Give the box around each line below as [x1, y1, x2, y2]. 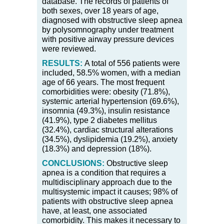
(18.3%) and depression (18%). [42, 144, 151, 153]
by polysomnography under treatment [42, 25, 173, 34]
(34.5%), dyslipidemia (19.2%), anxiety [42, 134, 177, 143]
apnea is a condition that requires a [42, 168, 166, 177]
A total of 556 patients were [82, 58, 180, 67]
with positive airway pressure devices [42, 34, 174, 43]
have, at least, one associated [42, 206, 147, 215]
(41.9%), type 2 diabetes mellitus [42, 115, 157, 124]
